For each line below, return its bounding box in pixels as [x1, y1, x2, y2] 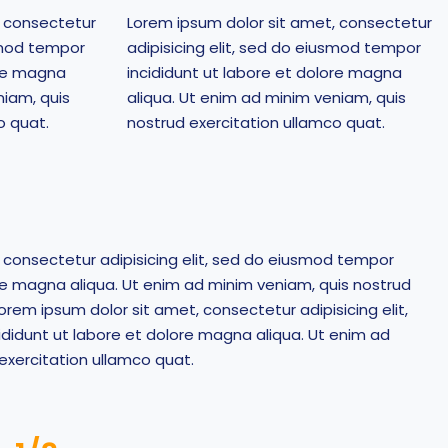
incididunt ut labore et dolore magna [127, 62, 402, 83]
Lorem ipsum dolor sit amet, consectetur [127, 12, 432, 33]
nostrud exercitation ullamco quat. [127, 112, 385, 133]
